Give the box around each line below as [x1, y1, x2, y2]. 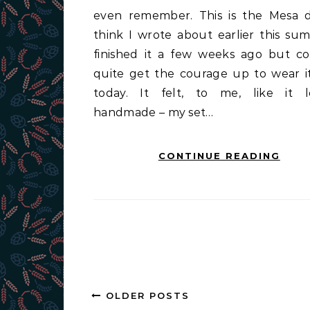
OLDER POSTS [102, 290, 190, 301]
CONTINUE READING [158, 150, 280, 161]
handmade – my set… [93, 106, 214, 119]
